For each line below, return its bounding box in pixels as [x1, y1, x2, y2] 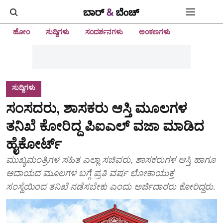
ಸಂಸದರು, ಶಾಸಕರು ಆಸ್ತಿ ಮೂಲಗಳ [6, 99, 187, 117]
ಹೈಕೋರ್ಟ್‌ [6, 135, 62, 153]
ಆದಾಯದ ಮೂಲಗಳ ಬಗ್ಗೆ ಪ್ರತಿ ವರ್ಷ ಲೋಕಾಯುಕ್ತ [6, 167, 174, 179]
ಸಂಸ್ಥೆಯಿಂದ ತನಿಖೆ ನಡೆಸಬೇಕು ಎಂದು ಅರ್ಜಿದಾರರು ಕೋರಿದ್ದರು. [6, 181, 215, 192]
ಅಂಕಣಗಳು [139, 27, 170, 36]
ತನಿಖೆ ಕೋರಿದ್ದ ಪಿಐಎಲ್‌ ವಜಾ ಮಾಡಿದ [6, 117, 204, 135]
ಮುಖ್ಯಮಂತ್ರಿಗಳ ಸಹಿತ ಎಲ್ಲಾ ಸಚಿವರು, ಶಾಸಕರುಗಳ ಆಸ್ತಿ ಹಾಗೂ [6, 154, 216, 165]
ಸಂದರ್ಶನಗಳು [85, 27, 123, 36]
